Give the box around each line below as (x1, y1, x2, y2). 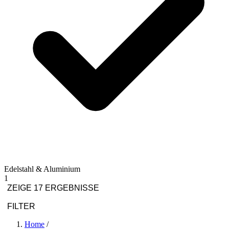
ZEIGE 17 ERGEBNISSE (7, 184, 99, 193)
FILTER (7, 202, 35, 211)
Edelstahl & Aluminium (4, 165, 80, 174)
